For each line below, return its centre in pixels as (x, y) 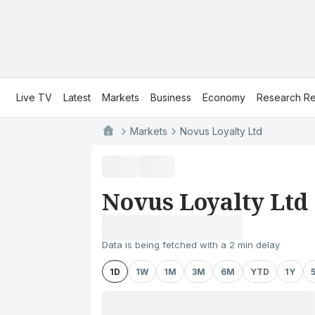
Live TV (34, 97)
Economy (224, 97)
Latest (77, 97)
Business (171, 97)
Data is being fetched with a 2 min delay (191, 245)
